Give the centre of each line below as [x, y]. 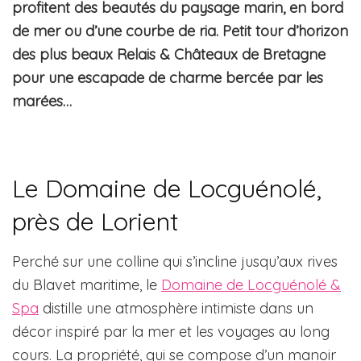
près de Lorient [95, 221]
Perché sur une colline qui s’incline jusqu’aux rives [175, 262]
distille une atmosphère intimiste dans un [176, 309]
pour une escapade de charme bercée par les [168, 78]
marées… [42, 102]
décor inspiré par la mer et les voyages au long [171, 332]
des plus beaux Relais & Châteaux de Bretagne [169, 55]
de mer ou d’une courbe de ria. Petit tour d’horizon [180, 31]
